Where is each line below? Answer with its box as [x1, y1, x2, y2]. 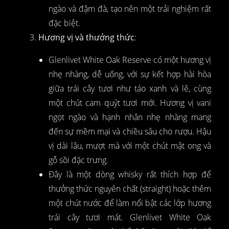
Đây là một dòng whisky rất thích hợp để [49, 168, 211, 180]
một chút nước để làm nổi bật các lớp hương [49, 197, 211, 209]
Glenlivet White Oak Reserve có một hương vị [49, 54, 211, 65]
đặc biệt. [49, 17, 80, 29]
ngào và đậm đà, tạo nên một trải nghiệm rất [49, 3, 211, 14]
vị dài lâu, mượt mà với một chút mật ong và [49, 140, 211, 151]
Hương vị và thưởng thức [38, 31, 134, 43]
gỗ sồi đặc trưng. [49, 154, 108, 166]
